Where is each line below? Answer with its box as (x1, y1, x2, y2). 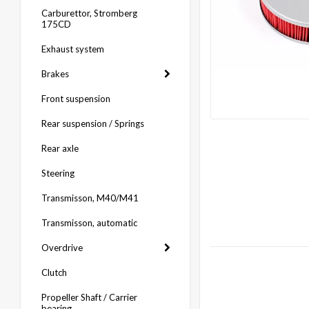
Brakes (41, 68, 69, 79)
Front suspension (41, 93, 110, 104)
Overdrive (41, 242, 83, 253)
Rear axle (41, 143, 79, 154)
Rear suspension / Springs (41, 118, 144, 129)
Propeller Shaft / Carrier (41, 292, 137, 303)
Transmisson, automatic (41, 217, 137, 228)
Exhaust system (41, 43, 104, 54)
